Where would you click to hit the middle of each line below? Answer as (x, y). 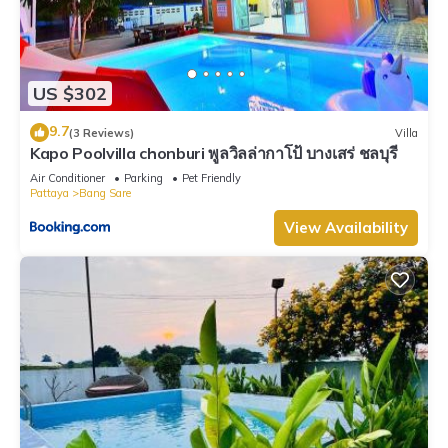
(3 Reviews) (101, 132)
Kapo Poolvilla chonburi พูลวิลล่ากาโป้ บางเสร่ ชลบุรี (214, 153)
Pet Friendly (211, 178)
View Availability (346, 228)
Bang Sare (105, 193)
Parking (143, 178)
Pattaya (49, 193)
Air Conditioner (67, 178)
